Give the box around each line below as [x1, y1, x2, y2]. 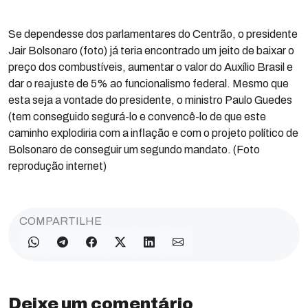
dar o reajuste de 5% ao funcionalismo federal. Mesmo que [8, 78, 289, 89]
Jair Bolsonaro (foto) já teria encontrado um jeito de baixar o [8, 45, 294, 56]
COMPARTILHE [19, 215, 102, 227]
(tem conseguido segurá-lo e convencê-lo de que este [8, 111, 266, 122]
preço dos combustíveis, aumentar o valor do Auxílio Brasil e [8, 61, 293, 73]
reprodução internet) [8, 160, 107, 172]
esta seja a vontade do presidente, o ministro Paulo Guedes [8, 94, 292, 106]
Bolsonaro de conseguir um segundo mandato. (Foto [8, 144, 260, 155]
